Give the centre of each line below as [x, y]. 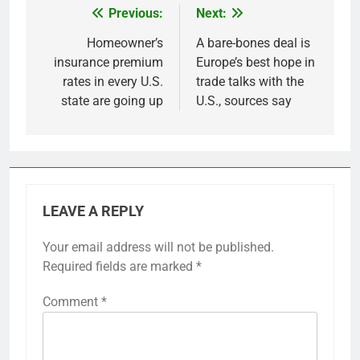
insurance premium [108, 63]
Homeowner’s [125, 43]
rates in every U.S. [113, 82]
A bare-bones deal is [253, 43]
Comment [72, 302]
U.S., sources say [244, 101]
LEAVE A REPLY [93, 212]
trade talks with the [250, 82]
